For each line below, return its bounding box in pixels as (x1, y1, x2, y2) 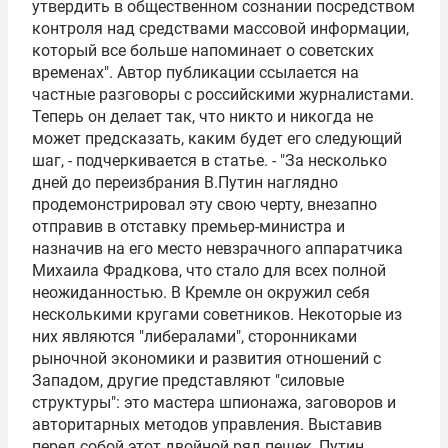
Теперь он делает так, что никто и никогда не (32, 107, 373, 126)
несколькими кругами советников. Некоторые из (32, 305, 402, 324)
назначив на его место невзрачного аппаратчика (32, 239, 403, 258)
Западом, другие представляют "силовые (32, 371, 344, 390)
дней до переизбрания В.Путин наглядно (32, 173, 338, 192)
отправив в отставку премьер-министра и (32, 217, 345, 236)
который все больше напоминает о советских (32, 41, 374, 60)
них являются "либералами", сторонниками (32, 327, 357, 346)
